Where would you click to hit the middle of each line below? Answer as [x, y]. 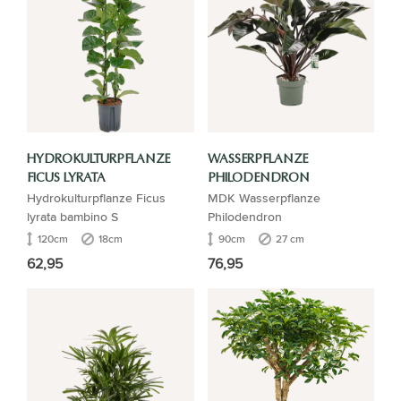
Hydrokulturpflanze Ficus [96, 198]
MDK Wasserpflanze [264, 198]
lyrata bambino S [73, 217]
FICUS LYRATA [66, 179]
